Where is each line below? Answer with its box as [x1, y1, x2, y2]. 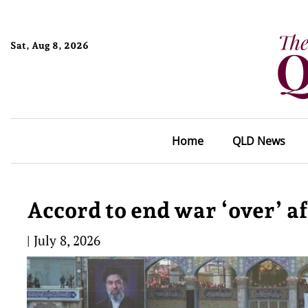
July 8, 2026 [34, 232, 100, 249]
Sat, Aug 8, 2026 [10, 39, 89, 51]
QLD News [232, 133, 285, 148]
